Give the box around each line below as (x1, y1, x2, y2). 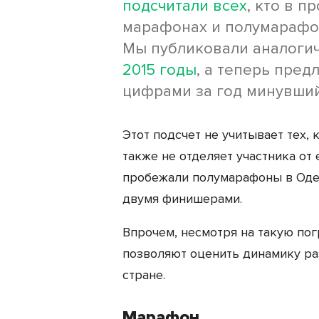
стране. (122, 266, 165, 283)
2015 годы (122, 60, 197, 80)
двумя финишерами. (122, 190, 242, 206)
